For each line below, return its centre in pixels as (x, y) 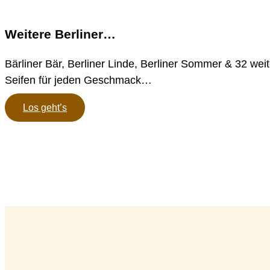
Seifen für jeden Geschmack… (78, 80)
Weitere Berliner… (60, 34)
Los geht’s (45, 108)
